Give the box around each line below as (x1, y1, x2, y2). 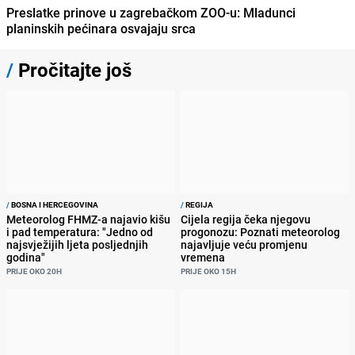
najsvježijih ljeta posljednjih (6, 236, 148, 252)
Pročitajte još (13, 57, 132, 82)
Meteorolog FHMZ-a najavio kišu (6, 211, 170, 227)
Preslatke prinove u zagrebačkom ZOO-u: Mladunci (6, 4, 296, 21)
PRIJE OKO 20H (6, 265, 62, 277)
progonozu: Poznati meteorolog (181, 223, 340, 239)
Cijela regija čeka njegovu (181, 211, 311, 227)
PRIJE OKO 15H (181, 265, 236, 277)
